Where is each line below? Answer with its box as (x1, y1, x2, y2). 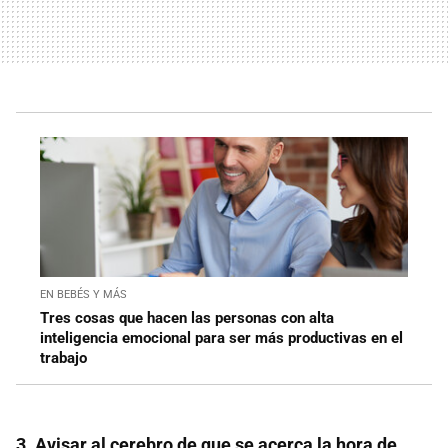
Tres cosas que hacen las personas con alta (40, 308, 334, 327)
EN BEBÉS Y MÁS (40, 287, 127, 301)
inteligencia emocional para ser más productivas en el (40, 328, 403, 347)
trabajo (40, 348, 87, 367)
